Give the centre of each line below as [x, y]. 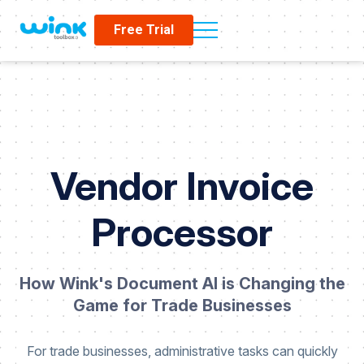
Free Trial [143, 30]
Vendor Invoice [182, 186]
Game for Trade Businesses [182, 306]
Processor [182, 232]
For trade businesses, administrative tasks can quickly [182, 351]
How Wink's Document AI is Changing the [182, 284]
